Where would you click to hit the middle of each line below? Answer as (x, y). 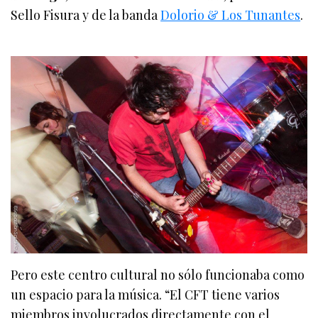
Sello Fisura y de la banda (86, 15)
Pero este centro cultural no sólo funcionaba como (158, 275)
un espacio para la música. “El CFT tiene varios (146, 295)
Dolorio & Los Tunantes (231, 15)
